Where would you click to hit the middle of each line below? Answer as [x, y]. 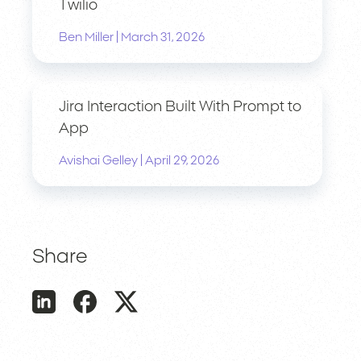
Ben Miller [86, 37]
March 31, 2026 [163, 37]
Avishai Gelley [98, 160]
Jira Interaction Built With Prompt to [180, 107]
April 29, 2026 [182, 160]
